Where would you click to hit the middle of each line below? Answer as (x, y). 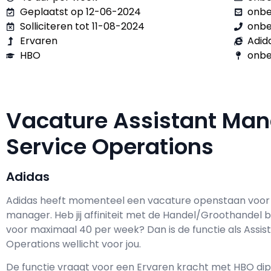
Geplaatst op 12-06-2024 (80, 12)
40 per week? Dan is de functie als (162, 230)
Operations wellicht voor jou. (73, 244)
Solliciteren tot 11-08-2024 (82, 26)
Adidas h (26, 201)
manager (28, 215)
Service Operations (115, 147)
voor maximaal (43, 230)
